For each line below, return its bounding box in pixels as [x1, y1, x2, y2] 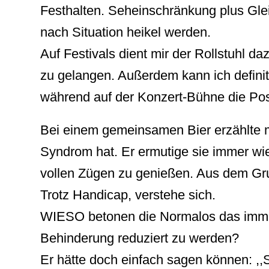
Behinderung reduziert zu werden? [40, 230, 239, 246]
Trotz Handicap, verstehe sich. [40, 187, 216, 202]
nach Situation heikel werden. [40, 24, 211, 40]
